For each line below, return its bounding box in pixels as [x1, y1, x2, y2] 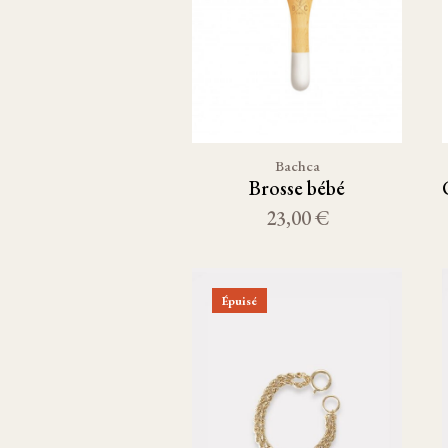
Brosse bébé [249, 175, 345, 201]
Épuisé [222, 292, 257, 309]
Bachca [274, 156, 320, 175]
